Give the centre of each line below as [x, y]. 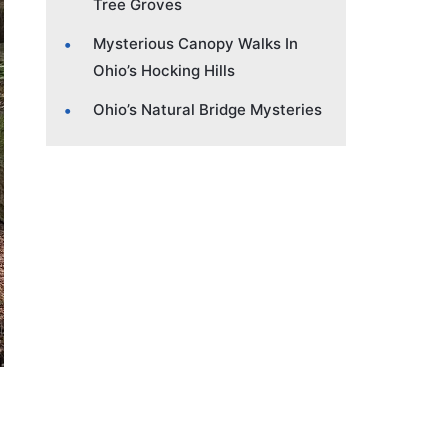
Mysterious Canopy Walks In [195, 43]
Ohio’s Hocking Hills [164, 70]
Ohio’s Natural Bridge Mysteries [207, 109]
